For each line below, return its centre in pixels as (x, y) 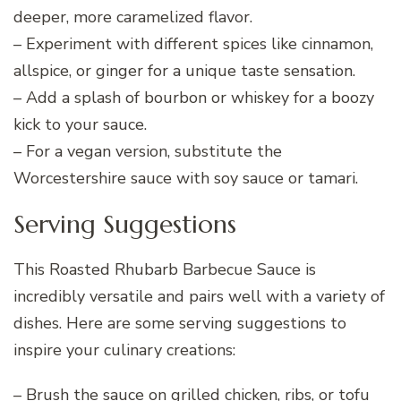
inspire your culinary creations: (124, 350)
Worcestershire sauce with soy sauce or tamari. (186, 179)
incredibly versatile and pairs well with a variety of (199, 297)
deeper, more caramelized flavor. (133, 17)
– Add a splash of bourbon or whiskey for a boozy (194, 98)
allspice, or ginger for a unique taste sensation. (184, 71)
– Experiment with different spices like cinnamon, (193, 44)
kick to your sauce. (80, 125)
